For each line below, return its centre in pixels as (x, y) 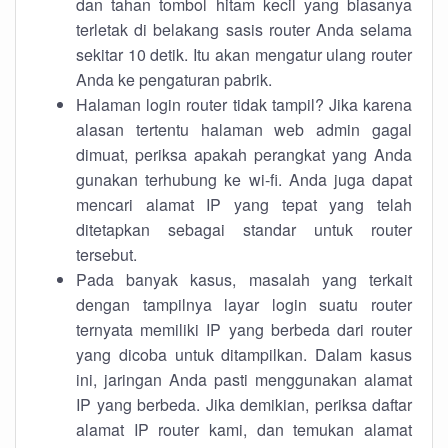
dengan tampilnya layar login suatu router (244, 304)
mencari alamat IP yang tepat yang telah (244, 204)
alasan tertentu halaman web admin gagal (244, 129)
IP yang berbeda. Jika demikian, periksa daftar (244, 404)
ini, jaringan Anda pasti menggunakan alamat (244, 379)
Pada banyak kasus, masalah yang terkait (244, 279)
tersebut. (106, 254)
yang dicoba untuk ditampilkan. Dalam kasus (244, 354)
